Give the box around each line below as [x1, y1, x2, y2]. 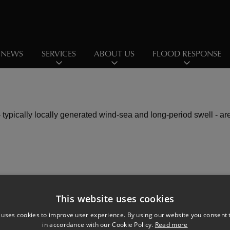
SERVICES [42, 50, 76, 59]
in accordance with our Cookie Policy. [42, 220, 155, 229]
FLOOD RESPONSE [152, 50, 222, 59]
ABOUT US [94, 50, 135, 59]
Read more [155, 220, 188, 229]
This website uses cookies [55, 193, 175, 205]
